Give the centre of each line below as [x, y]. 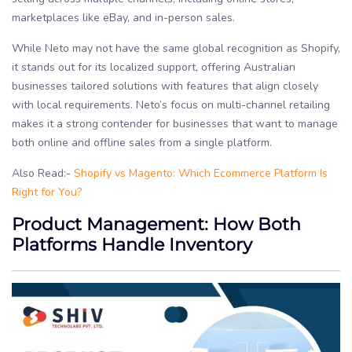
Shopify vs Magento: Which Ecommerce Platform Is [201, 173]
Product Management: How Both [156, 223]
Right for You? [47, 192]
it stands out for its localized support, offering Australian [154, 67]
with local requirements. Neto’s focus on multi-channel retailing [171, 104]
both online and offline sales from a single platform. [142, 142]
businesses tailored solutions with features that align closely [165, 86]
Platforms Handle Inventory [132, 244]
